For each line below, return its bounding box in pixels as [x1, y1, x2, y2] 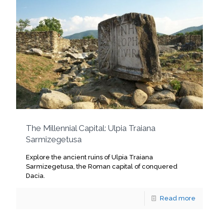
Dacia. [26, 172, 45, 180]
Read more [160, 195, 196, 202]
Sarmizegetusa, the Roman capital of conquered [26, 163, 177, 171]
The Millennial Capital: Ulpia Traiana [26, 123, 155, 133]
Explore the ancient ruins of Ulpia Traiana [26, 153, 153, 161]
